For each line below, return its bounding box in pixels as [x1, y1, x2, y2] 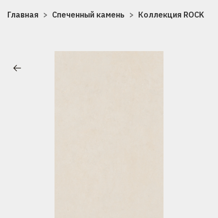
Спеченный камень [52, 9, 125, 19]
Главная [7, 9, 38, 19]
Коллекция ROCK [138, 9, 204, 19]
